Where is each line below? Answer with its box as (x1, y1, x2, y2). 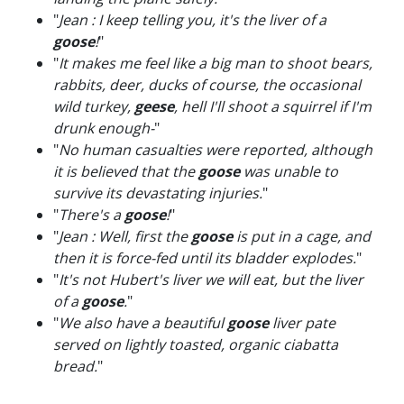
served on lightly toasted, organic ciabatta (53, 335, 338, 354)
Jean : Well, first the (59, 226, 191, 246)
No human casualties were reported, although (59, 140, 372, 160)
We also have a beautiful (59, 313, 227, 333)
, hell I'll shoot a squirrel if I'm (174, 96, 372, 116)
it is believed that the (53, 161, 198, 181)
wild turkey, (53, 96, 134, 116)
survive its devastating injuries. (53, 183, 262, 203)
